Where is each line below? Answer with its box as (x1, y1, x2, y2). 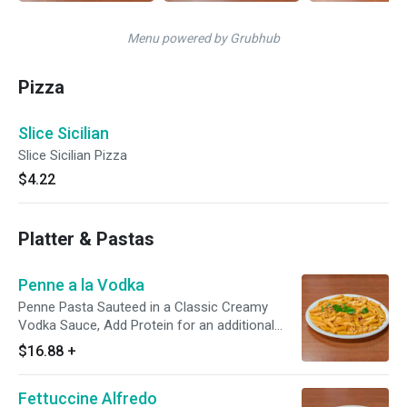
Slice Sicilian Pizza (18, 147, 127, 164)
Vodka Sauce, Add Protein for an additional (18, 317, 274, 333)
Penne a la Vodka (18, 275, 144, 294)
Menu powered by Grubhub (127, 31, 280, 45)
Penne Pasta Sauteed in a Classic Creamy (18, 299, 268, 315)
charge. (18, 335, 62, 352)
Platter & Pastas (18, 228, 154, 250)
